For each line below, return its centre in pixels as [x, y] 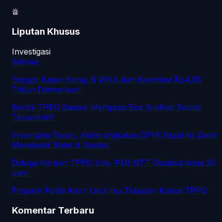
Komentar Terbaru [53, 210]
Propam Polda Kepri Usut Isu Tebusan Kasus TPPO [110, 191]
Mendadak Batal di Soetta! [61, 145]
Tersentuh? [33, 117]
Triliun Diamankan [46, 89]
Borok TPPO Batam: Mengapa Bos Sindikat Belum [106, 107]
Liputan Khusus [46, 32]
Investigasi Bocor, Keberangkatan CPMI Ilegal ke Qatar [115, 135]
